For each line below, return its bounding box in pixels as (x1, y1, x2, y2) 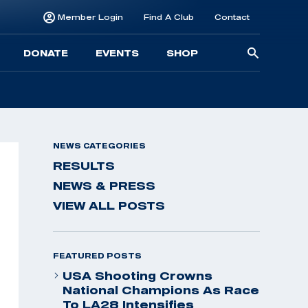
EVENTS (96, 47, 139, 58)
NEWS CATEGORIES (53, 142, 146, 150)
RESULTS (53, 159, 115, 172)
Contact (214, 12, 250, 21)
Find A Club (144, 12, 194, 21)
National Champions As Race (63, 284, 259, 296)
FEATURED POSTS (53, 252, 142, 260)
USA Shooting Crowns (63, 269, 212, 282)
